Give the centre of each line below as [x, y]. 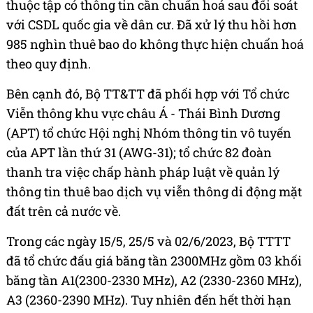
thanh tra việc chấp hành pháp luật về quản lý [143, 172]
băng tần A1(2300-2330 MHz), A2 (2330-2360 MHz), [154, 280]
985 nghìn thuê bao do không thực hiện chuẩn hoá [155, 44]
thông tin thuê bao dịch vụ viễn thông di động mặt [154, 191]
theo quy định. [49, 63]
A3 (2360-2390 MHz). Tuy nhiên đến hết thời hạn [149, 299]
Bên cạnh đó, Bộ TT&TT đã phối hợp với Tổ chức [148, 93]
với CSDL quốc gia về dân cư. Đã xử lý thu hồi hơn [152, 24]
